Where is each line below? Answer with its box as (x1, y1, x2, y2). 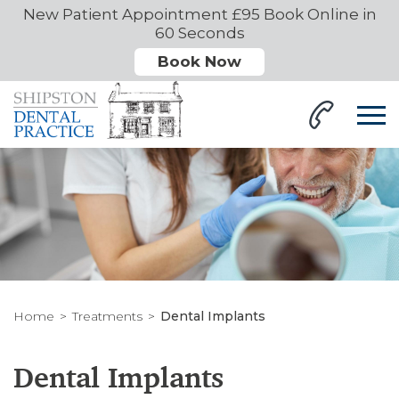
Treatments (72, 308, 142, 324)
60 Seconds (154, 24, 245, 42)
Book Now (158, 53, 241, 70)
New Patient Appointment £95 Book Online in (22, 5, 377, 23)
